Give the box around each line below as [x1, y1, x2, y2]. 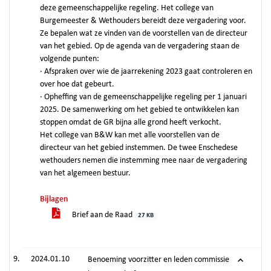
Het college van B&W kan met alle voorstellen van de [40, 131, 220, 140]
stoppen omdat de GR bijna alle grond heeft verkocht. [40, 118, 221, 127]
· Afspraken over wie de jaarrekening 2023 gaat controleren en [40, 67, 252, 76]
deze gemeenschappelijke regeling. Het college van [40, 4, 214, 13]
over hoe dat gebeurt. [40, 80, 114, 89]
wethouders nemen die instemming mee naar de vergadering [40, 156, 247, 165]
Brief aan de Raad [70, 211, 134, 220]
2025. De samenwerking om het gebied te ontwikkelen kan [40, 105, 239, 114]
